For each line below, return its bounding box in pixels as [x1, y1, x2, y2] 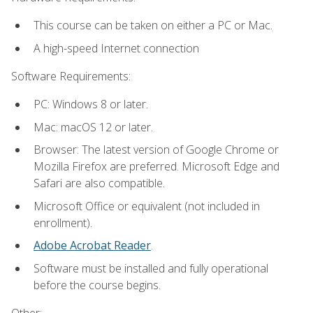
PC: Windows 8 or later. [34, 96, 148, 112]
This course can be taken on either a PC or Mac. [34, 17, 272, 33]
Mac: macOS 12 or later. [34, 119, 153, 135]
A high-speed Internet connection [34, 40, 199, 56]
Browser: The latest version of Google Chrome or [34, 142, 279, 158]
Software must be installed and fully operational [34, 260, 268, 276]
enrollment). [34, 214, 92, 231]
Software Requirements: [11, 68, 131, 84]
